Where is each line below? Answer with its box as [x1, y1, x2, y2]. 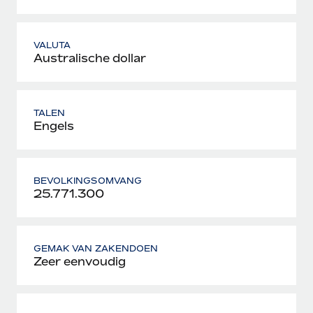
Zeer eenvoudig [34, 254, 126, 268]
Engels [34, 118, 74, 133]
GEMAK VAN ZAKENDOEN [34, 242, 158, 254]
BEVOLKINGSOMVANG [34, 175, 142, 186]
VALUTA [34, 39, 71, 50]
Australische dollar [34, 50, 146, 65]
